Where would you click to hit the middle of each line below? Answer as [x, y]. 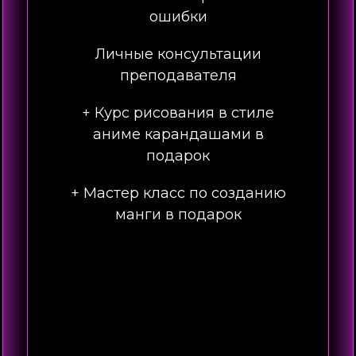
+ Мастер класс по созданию [178, 193]
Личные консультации [178, 54]
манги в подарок [178, 215]
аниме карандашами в [178, 134]
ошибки [178, 17]
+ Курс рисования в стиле [178, 113]
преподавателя [178, 75]
